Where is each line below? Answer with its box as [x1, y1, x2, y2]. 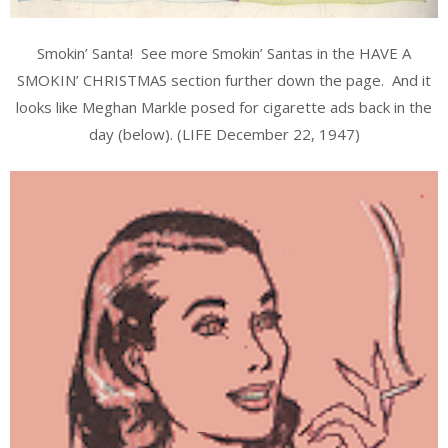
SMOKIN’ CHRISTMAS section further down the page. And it [17, 70, 431, 91]
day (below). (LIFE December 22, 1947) [88, 124, 360, 145]
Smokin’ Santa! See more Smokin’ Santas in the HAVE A [37, 43, 411, 64]
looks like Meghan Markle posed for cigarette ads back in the [16, 97, 432, 118]
